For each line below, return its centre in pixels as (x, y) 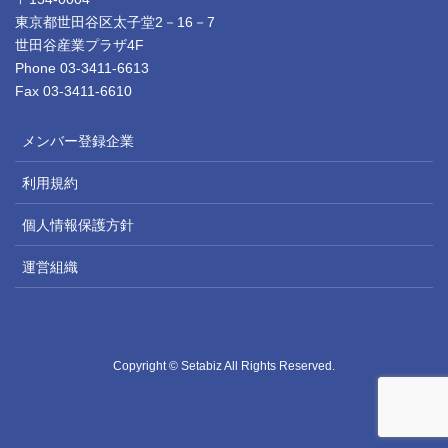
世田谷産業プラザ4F (79, 45)
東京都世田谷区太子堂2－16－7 (115, 22)
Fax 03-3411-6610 (73, 91)
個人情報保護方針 (78, 225)
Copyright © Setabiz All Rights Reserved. (224, 366)
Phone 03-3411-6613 (82, 68)
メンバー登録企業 (78, 141)
